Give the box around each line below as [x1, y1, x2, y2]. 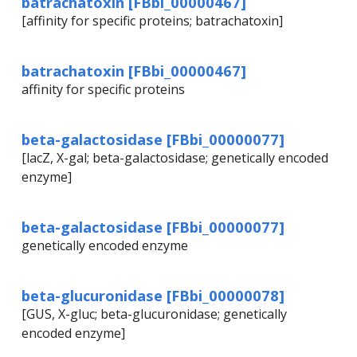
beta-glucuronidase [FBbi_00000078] [22, 285, 284, 306]
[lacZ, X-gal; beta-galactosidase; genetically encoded [22, 149, 328, 167]
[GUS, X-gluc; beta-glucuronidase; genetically [22, 305, 287, 324]
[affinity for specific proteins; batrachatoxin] [22, 12, 283, 30]
